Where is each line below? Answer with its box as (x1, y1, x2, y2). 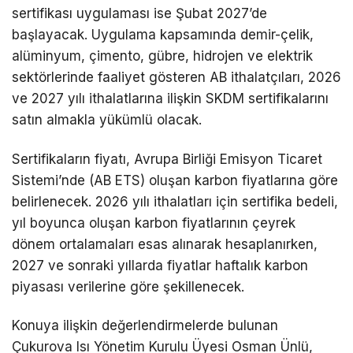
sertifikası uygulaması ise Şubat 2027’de (12, 6, 267, 22)
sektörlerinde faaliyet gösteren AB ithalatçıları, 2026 (12, 69, 341, 86)
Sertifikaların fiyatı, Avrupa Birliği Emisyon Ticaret (12, 150, 322, 167)
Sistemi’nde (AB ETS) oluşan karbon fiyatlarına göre (12, 172, 338, 188)
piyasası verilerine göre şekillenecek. (12, 278, 244, 295)
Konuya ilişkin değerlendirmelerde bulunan (12, 317, 278, 333)
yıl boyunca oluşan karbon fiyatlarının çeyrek (12, 214, 295, 231)
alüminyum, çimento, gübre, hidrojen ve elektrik (12, 48, 313, 65)
